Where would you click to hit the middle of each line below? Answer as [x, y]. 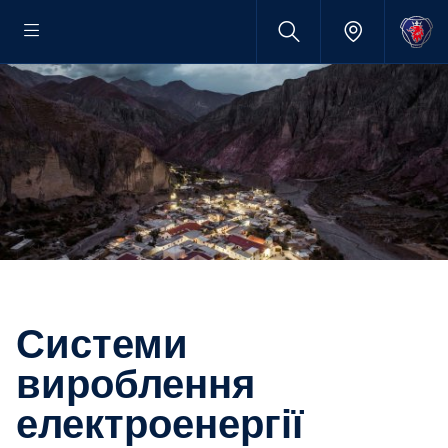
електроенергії [159, 424]
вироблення [135, 384]
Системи [30, 344]
